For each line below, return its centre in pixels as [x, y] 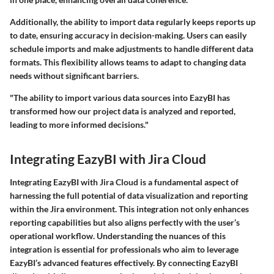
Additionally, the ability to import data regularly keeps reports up [133, 22]
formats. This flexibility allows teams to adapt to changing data [128, 62]
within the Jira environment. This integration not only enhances [129, 209]
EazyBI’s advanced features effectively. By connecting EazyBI [124, 262]
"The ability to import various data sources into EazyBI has [120, 98]
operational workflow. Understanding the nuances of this [118, 235]
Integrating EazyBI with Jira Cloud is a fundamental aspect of [124, 182]
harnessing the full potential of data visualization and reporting [129, 195]
